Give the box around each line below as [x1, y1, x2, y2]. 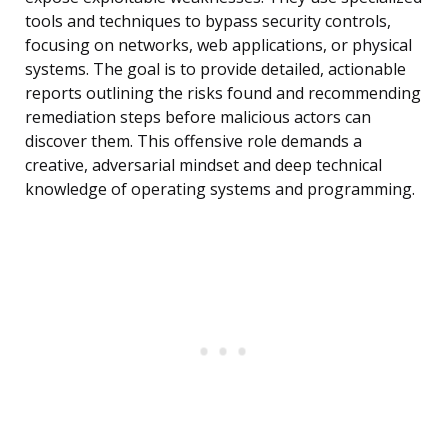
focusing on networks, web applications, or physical [25, 34, 412, 57]
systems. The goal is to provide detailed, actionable [25, 58, 406, 81]
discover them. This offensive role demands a [25, 130, 362, 153]
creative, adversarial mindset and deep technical [25, 154, 382, 177]
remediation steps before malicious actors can [25, 106, 371, 129]
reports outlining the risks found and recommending [25, 82, 421, 105]
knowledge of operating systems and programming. [25, 178, 415, 201]
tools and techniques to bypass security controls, [25, 10, 391, 33]
